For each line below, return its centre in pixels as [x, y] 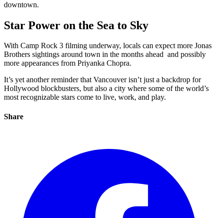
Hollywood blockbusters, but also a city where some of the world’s [106, 89]
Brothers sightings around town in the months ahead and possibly [105, 54]
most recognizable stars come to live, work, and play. [85, 97]
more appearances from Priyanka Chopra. [68, 63]
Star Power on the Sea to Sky [76, 25]
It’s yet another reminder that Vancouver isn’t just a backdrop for [102, 80]
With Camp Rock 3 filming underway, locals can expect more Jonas [108, 46]
